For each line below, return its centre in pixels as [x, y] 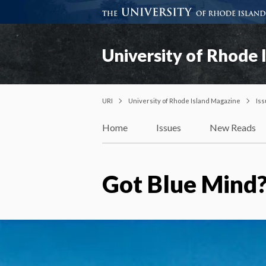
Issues [169, 128]
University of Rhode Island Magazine [184, 100]
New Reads [233, 128]
